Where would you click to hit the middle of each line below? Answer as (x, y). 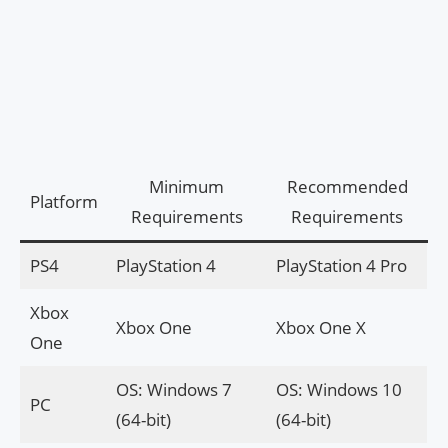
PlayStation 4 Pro (341, 266)
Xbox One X (320, 328)
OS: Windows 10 (338, 390)
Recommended (347, 187)
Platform (63, 202)
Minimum (186, 187)
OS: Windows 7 (173, 390)
